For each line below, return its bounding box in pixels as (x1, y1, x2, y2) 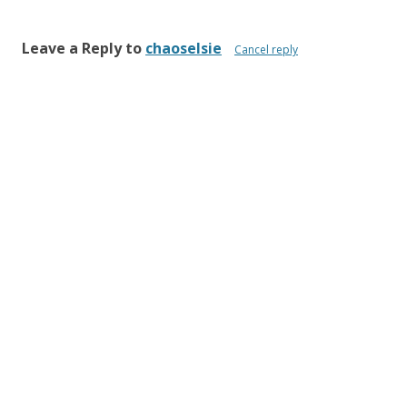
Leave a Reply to (22, 37, 145, 58)
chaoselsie (145, 37, 222, 58)
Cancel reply (234, 41, 298, 57)
